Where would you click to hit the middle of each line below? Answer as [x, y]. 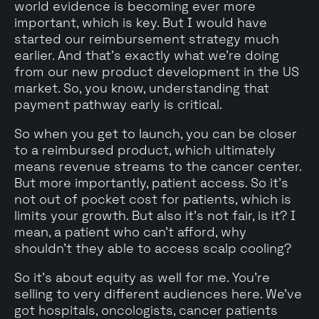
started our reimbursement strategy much [147, 38]
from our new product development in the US [157, 71]
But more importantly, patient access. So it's [151, 182]
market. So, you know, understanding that [142, 88]
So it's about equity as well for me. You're [142, 277]
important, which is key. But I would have [141, 22]
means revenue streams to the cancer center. [158, 166]
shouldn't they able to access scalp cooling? [153, 248]
